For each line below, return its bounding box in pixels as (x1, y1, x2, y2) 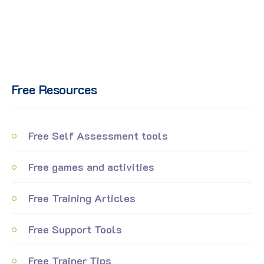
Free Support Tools (25, 222, 122, 237)
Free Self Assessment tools (25, 128, 168, 143)
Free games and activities (25, 160, 154, 174)
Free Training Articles (25, 191, 136, 206)
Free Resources (12, 81, 97, 98)
